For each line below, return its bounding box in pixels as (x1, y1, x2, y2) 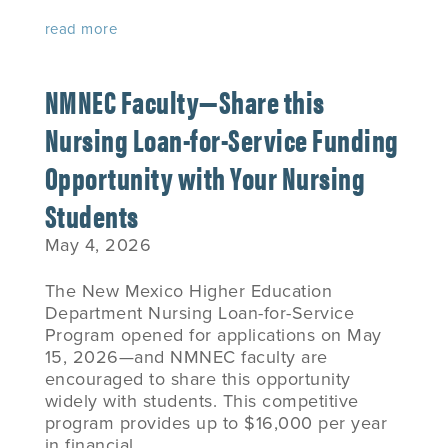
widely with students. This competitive (44, 390, 359, 412)
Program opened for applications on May (44, 324, 382, 346)
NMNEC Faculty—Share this (44, 78, 325, 123)
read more (44, 20, 118, 38)
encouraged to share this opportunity (44, 368, 351, 390)
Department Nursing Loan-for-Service (44, 302, 355, 324)
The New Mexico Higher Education (44, 280, 333, 302)
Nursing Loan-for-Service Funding (44, 116, 399, 161)
